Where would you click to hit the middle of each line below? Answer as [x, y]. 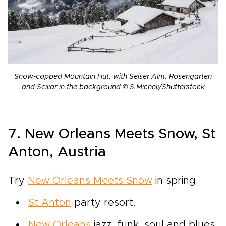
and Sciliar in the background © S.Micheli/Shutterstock [113, 88]
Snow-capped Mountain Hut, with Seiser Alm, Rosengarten [113, 77]
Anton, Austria [57, 153]
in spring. [175, 181]
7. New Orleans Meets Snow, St [112, 134]
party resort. [103, 203]
